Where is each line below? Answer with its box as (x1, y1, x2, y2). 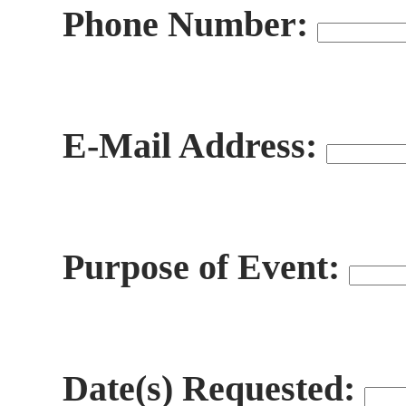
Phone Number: (63, 4, 317, 44)
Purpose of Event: (63, 246, 349, 287)
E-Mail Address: (63, 125, 326, 166)
